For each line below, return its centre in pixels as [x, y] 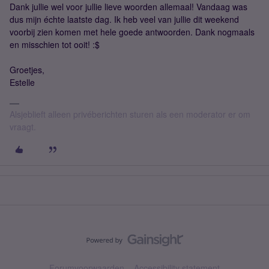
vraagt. [23, 126]
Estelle [22, 82]
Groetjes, [27, 69]
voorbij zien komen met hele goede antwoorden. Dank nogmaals [132, 32]
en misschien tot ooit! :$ [55, 44]
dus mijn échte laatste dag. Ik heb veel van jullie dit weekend [124, 19]
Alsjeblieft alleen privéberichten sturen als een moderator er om [130, 114]
